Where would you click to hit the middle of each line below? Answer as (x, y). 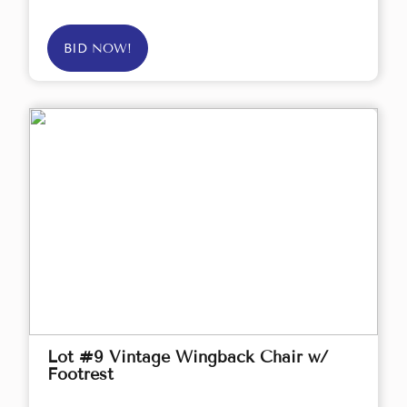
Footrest (80, 375)
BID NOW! (98, 49)
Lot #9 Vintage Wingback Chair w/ (188, 357)
